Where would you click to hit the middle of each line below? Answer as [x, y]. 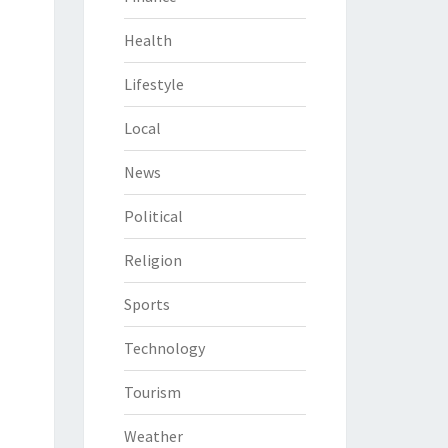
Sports [146, 304]
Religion [152, 260]
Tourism [152, 392]
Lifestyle [153, 84]
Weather [153, 436]
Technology [164, 348]
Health [147, 40]
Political [153, 216]
